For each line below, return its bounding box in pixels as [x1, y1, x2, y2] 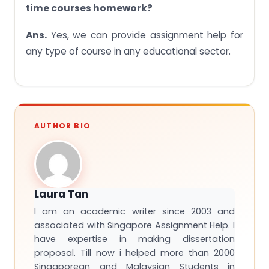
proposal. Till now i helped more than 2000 [34, 247, 235, 259]
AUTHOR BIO [34, 121, 91, 131]
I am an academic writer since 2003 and [34, 205, 235, 217]
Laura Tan [34, 187, 88, 201]
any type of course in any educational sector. [26, 45, 231, 58]
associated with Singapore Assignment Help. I [34, 219, 235, 231]
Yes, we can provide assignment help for [47, 29, 243, 41]
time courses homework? [26, 2, 153, 14]
